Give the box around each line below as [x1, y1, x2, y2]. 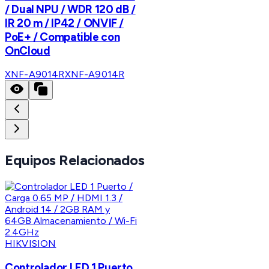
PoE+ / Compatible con [5, 29, 120, 44]
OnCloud [5, 43, 50, 58]
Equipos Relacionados [5, 151, 145, 169]
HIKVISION [5, 238, 56, 250]
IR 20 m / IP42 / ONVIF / [5, 16, 124, 30]
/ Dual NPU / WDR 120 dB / [5, 2, 136, 16]
